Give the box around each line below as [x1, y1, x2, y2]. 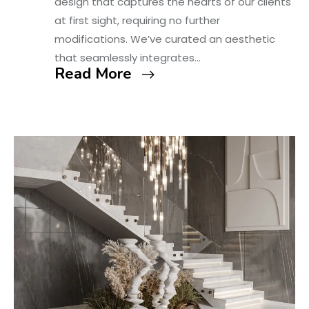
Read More [54, 63, 132, 84]
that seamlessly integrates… [54, 50, 201, 65]
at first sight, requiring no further [54, 12, 220, 28]
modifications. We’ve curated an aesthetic [54, 31, 275, 46]
